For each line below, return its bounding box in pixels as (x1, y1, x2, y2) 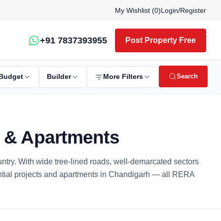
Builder (47, 73, 71, 80)
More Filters (103, 73, 143, 80)
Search (177, 73, 198, 80)
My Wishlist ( (115, 6, 154, 14)
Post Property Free (125, 36, 196, 44)
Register (180, 6, 206, 14)
